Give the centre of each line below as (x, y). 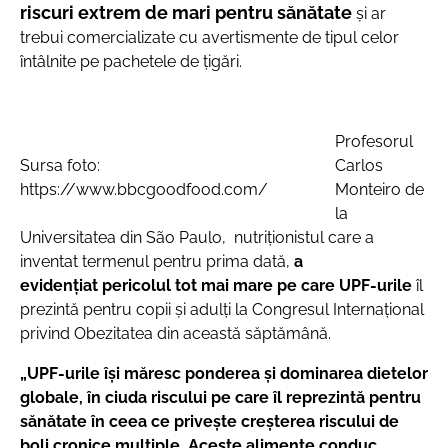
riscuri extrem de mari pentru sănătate (186, 12)
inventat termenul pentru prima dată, (157, 261)
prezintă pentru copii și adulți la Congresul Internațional (222, 309)
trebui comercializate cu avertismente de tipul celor (209, 37)
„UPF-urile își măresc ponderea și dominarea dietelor (224, 373)
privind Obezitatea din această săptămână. (175, 333)
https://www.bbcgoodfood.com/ (144, 189)
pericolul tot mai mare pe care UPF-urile (255, 285)
